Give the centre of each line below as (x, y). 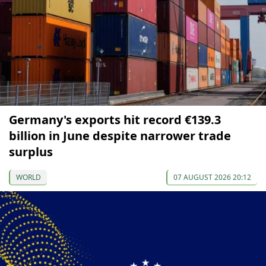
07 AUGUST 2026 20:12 (212, 178)
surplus (31, 152)
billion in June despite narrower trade (120, 136)
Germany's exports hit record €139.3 (115, 120)
